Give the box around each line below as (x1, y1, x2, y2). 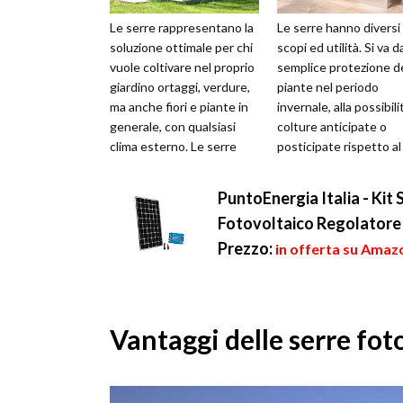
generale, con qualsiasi (110, 119, 236, 135)
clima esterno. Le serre (110, 139, 237, 155)
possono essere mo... (110, 158, 228, 175)
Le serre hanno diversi (277, 20, 400, 36)
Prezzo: (218, 238, 273, 259)
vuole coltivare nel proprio (110, 59, 255, 76)
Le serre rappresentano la (110, 20, 254, 36)
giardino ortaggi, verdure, (110, 79, 250, 95)
